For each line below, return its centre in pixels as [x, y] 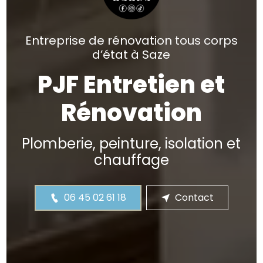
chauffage [131, 160]
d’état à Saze [131, 55]
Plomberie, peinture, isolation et [131, 144]
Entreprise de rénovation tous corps [131, 41]
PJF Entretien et [131, 85]
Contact [194, 198]
